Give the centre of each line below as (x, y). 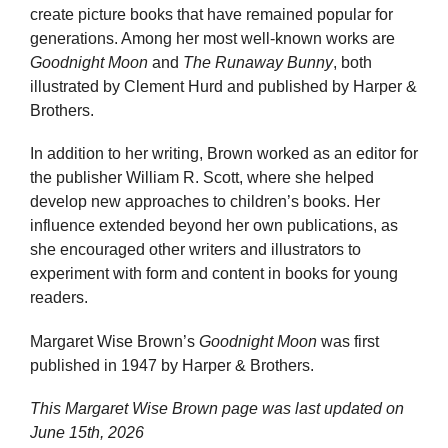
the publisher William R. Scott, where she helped (202, 178)
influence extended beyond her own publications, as (214, 226)
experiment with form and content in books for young (214, 274)
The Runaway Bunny (258, 63)
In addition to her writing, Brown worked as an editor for (224, 154)
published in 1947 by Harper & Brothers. (172, 365)
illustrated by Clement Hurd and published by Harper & (223, 87)
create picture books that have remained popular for (211, 15)
